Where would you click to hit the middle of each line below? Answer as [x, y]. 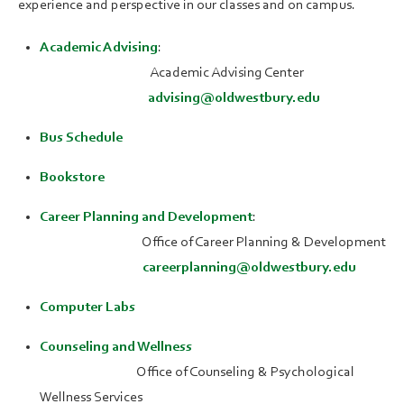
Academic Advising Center [172, 73]
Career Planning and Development [146, 218]
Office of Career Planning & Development [213, 243]
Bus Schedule [81, 138]
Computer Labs [87, 308]
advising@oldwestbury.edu [234, 99]
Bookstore [72, 178]
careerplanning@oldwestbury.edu [249, 268]
